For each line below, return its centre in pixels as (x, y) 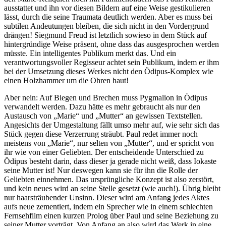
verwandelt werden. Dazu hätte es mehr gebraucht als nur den (102, 107)
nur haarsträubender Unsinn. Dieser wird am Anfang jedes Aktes (107, 198)
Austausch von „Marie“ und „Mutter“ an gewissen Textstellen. (103, 116)
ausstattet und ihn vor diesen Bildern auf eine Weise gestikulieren (107, 8)
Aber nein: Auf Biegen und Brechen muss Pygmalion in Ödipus (106, 98)
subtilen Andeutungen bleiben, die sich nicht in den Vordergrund (106, 26)
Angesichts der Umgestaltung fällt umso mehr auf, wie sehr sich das (112, 125)
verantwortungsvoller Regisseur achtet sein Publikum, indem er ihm (111, 63)
